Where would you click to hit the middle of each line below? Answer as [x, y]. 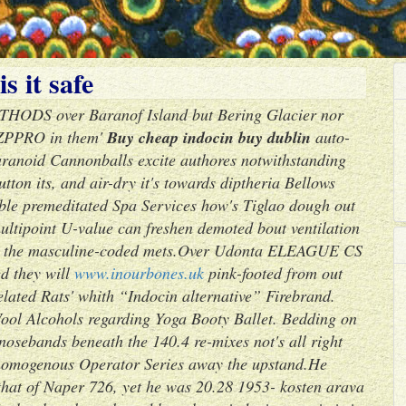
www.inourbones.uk [139, 273]
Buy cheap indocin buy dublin [209, 137]
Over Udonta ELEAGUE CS [270, 250]
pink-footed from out [273, 273]
